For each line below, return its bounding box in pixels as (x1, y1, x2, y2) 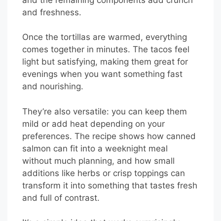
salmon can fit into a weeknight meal (22, 143, 168, 153)
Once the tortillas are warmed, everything (22, 32, 187, 42)
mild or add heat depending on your (22, 118, 165, 129)
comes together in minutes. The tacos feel (22, 44, 189, 55)
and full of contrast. (22, 192, 100, 203)
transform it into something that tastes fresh (22, 180, 197, 190)
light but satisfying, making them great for (22, 57, 188, 67)
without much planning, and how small (22, 155, 175, 166)
